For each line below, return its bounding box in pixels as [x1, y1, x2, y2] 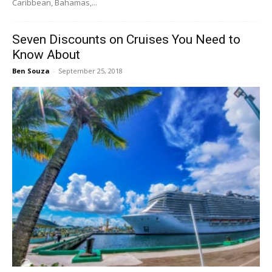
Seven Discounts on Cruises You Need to [12, 32, 240, 47]
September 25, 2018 [58, 66, 123, 76]
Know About [12, 47, 80, 63]
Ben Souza [12, 66, 50, 76]
